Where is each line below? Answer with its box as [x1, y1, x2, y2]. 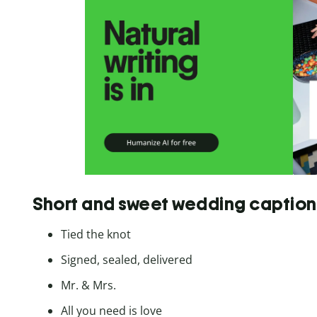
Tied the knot [61, 226, 131, 242]
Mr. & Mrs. [61, 277, 116, 293]
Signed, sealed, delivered [61, 251, 192, 267]
